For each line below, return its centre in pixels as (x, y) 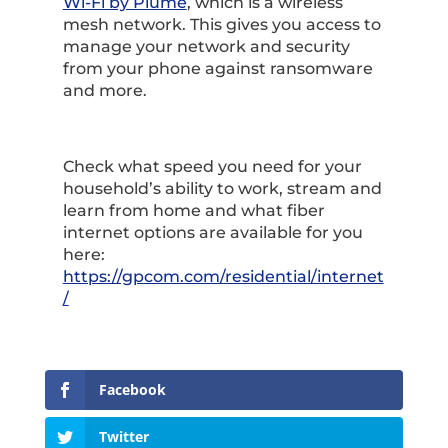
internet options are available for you (212, 232)
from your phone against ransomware (217, 68)
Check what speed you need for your (212, 166)
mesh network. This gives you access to (221, 24)
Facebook (132, 389)
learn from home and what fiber (193, 210)
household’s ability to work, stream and (222, 188)
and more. (104, 90)
